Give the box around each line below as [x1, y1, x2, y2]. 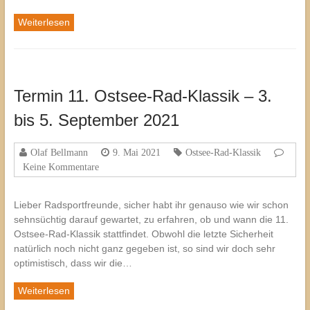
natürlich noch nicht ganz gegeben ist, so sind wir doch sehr [13, 243, 275, 255]
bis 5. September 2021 [13, 111, 179, 130]
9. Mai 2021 [112, 147, 161, 158]
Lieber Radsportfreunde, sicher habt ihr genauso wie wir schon [13, 199, 289, 211]
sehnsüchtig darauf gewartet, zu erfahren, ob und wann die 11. [13, 214, 289, 226]
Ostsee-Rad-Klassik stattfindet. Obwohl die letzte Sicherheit [13, 228, 273, 240]
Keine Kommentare [22, 162, 99, 172]
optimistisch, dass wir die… [13, 257, 132, 269]
